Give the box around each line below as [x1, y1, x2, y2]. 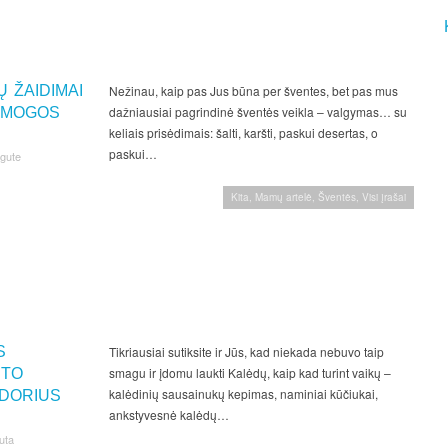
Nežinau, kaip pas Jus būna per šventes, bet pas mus [108, 81, 398, 99]
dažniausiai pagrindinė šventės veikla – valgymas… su [108, 102, 407, 120]
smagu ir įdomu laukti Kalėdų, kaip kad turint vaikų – [108, 363, 391, 381]
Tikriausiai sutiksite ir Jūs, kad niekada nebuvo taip [108, 342, 384, 360]
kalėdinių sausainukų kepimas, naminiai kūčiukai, [108, 384, 378, 402]
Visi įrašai [362, 189, 406, 204]
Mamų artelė [255, 189, 312, 204]
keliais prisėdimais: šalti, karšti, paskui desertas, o [108, 123, 378, 141]
